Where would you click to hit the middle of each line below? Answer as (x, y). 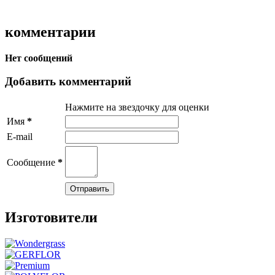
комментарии (50, 32)
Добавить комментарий (68, 82)
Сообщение (32, 163)
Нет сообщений (39, 58)
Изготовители (51, 217)
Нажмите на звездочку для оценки (137, 107)
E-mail (20, 137)
